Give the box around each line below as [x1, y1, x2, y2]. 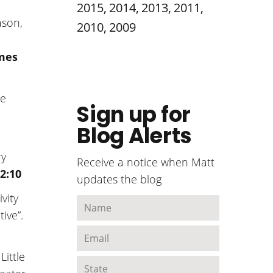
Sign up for [77, 99, 191, 129]
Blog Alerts [77, 120, 192, 151]
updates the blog [77, 171, 162, 186]
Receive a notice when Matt [77, 154, 215, 169]
